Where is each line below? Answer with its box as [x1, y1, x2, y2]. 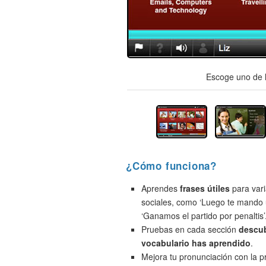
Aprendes [141, 182, 180, 194]
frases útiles [180, 182, 230, 194]
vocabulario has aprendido [141, 237, 251, 249]
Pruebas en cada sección [141, 223, 239, 235]
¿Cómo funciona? [126, 159, 217, 173]
